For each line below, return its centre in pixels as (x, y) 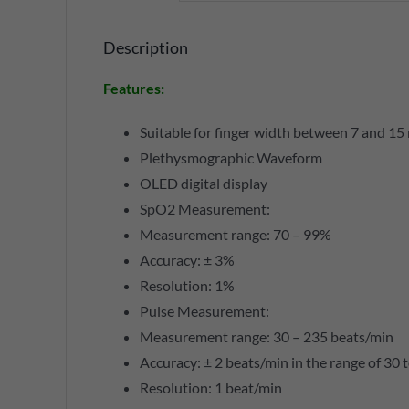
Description (145, 48)
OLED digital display (203, 184)
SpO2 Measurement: (204, 209)
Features (131, 89)
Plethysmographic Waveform (231, 158)
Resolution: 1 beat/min (210, 388)
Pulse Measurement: (204, 311)
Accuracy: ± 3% (187, 260)
